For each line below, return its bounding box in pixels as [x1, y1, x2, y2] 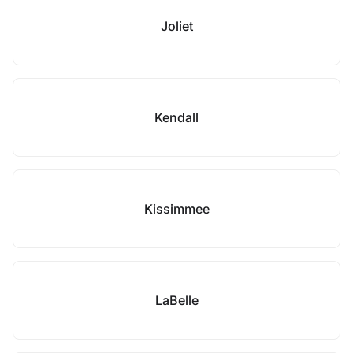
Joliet [160, 18, 193, 34]
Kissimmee [143, 201, 210, 217]
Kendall [154, 110, 199, 125]
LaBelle [154, 292, 199, 308]
